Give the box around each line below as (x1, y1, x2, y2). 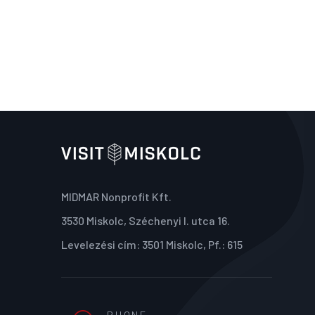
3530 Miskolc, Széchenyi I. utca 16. (61, 214, 230, 228)
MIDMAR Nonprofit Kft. (61, 190, 172, 204)
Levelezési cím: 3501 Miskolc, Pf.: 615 (61, 238, 243, 252)
